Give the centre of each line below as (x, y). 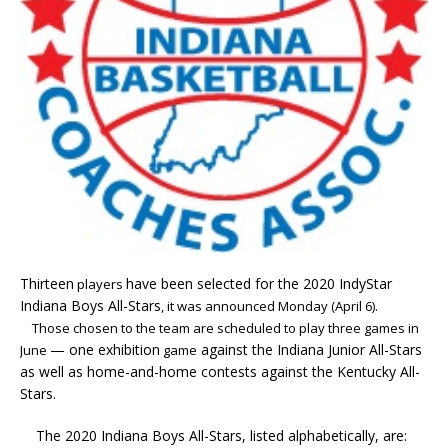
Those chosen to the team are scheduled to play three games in (219, 328)
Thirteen (47, 283)
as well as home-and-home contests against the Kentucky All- (220, 371)
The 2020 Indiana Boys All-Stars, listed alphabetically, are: (213, 435)
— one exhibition (105, 349)
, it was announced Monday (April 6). (269, 306)
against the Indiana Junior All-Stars (309, 349)
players (100, 284)
